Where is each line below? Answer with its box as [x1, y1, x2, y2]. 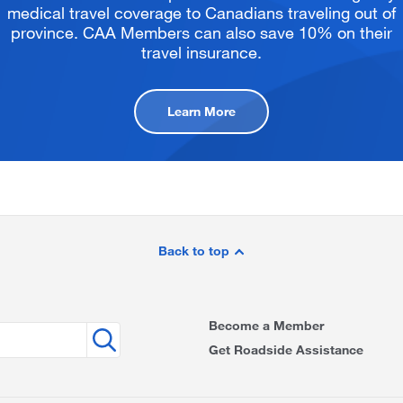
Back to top [157, 243, 233, 258]
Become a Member [208, 318, 324, 333]
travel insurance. [141, 42, 262, 62]
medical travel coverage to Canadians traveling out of [7, 3, 396, 22]
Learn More [167, 103, 236, 119]
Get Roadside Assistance [208, 342, 363, 357]
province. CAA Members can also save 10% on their [11, 22, 392, 42]
